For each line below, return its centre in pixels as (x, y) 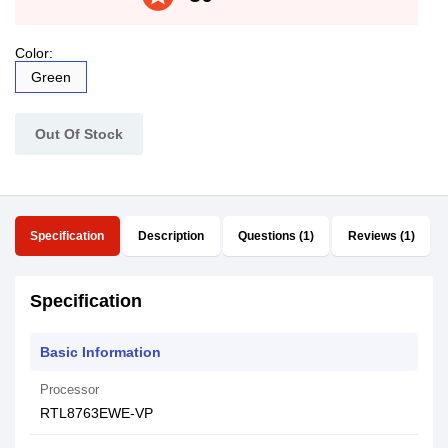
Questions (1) (275, 236)
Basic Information (100, 352)
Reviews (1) (381, 236)
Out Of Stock (79, 134)
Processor (69, 389)
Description (171, 236)
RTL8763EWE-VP (96, 413)
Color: (34, 53)
